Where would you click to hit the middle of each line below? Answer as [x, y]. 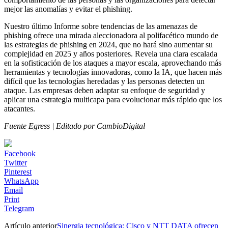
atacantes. [20, 108]
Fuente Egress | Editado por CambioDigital [75, 126]
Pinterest [18, 172]
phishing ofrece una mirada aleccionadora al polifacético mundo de [111, 35]
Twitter [16, 162]
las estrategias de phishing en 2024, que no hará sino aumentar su [108, 44]
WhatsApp [21, 181]
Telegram [19, 208]
